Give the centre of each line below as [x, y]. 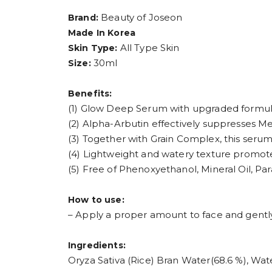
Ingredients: [97, 245]
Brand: [83, 17]
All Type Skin [150, 47]
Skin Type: [94, 48]
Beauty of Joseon [140, 17]
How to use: [96, 199]
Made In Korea [102, 32]
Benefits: [90, 93]
